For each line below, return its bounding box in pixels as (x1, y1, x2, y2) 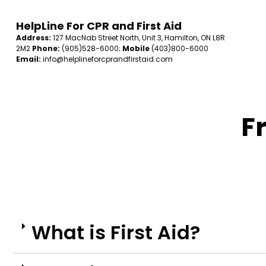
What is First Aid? (31, 218, 200, 246)
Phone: (32, 43, 62, 53)
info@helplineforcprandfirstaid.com (43, 53, 173, 64)
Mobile (121, 43, 150, 53)
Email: (16, 53, 41, 64)
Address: (16, 32, 51, 43)
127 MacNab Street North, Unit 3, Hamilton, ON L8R (51, 32, 225, 43)
